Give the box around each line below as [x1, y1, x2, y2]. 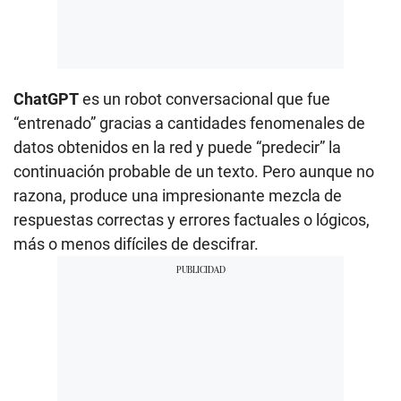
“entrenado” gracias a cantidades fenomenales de [13, 113, 365, 132]
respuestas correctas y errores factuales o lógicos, [13, 209, 370, 229]
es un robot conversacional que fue [79, 89, 330, 108]
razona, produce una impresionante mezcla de [13, 185, 342, 205]
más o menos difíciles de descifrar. [13, 234, 259, 253]
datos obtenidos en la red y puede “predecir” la [13, 137, 341, 157]
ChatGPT [13, 89, 79, 108]
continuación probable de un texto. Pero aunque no [13, 161, 374, 181]
